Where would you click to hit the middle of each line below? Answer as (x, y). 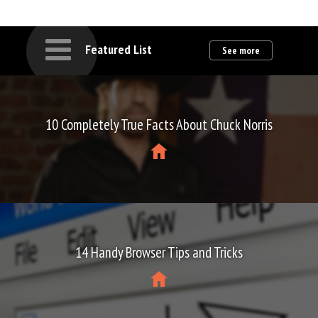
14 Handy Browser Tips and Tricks (159, 252)
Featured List (119, 50)
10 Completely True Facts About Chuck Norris (159, 124)
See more (241, 51)
